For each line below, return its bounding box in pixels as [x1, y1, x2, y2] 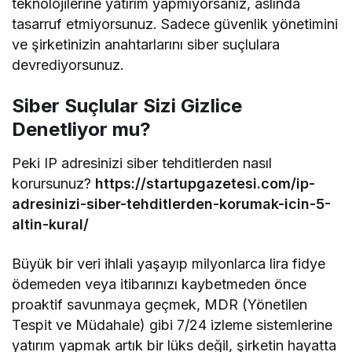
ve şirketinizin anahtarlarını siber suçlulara [12, 35, 280, 53]
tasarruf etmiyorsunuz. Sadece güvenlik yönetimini [12, 15, 339, 32]
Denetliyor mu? [12, 117, 151, 141]
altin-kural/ [12, 215, 89, 233]
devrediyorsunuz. [12, 56, 124, 73]
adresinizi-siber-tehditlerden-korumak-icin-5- [12, 195, 331, 212]
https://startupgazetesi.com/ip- [95, 174, 316, 192]
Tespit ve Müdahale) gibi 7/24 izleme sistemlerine [12, 316, 333, 333]
